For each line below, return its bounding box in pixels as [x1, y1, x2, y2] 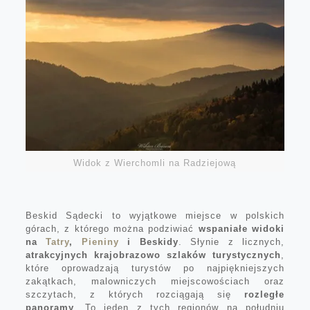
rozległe [244, 289, 285, 300]
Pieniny [81, 236, 119, 247]
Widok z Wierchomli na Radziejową [73, 157, 237, 168]
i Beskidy [118, 236, 179, 247]
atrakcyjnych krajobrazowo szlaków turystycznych [25, 249, 282, 260]
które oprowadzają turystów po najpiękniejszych [25, 262, 285, 273]
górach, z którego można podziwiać [25, 223, 199, 234]
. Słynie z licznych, [178, 236, 285, 247]
